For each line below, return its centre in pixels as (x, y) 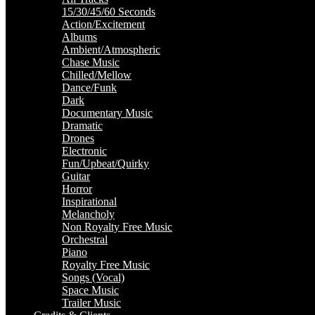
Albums (79, 37)
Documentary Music (107, 113)
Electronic (84, 151)
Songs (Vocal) (93, 277)
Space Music (90, 290)
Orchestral (85, 239)
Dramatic (82, 126)
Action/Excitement (103, 24)
